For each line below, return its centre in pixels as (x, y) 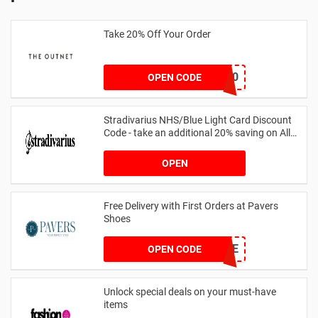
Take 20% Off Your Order (157, 34)
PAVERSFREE (205, 248)
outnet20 (216, 77)
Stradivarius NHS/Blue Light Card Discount (198, 120)
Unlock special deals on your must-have (190, 291)
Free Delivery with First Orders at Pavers (191, 205)
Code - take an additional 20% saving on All (197, 132)
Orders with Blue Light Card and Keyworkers (201, 145)
